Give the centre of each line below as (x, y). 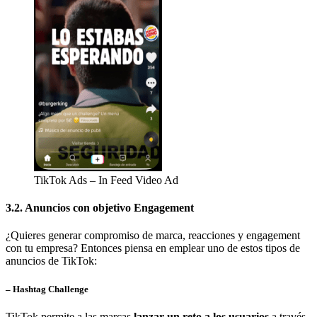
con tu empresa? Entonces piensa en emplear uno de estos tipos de (153, 248)
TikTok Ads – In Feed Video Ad (106, 180)
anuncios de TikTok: (51, 261)
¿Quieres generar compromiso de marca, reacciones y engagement (153, 236)
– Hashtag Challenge (47, 289)
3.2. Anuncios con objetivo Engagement (100, 208)
